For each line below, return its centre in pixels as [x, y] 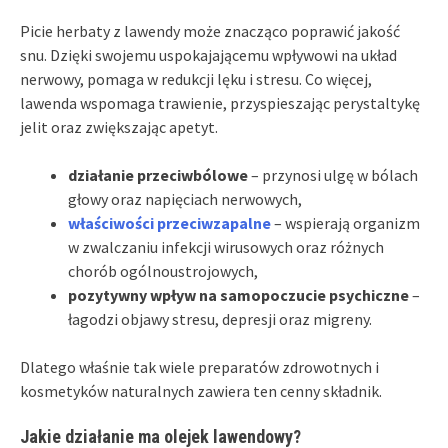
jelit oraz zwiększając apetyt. [119, 126]
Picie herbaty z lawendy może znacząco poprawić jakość [210, 30]
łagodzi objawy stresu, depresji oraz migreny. [220, 318]
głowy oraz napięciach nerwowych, [185, 198]
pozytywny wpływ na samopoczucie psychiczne [238, 294]
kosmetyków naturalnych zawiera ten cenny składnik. [201, 390]
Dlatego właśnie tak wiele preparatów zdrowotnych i [199, 366]
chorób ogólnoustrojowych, [163, 270]
